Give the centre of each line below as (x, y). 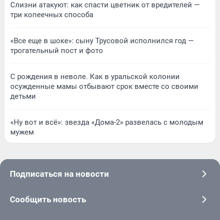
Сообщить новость (48, 200)
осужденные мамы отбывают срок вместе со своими (104, 87)
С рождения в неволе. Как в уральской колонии (95, 77)
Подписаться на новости (59, 174)
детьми (23, 96)
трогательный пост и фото (57, 51)
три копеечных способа (52, 15)
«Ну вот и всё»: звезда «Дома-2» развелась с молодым (107, 123)
